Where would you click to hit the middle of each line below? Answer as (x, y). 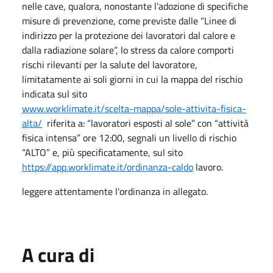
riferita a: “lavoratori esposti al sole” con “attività (145, 123)
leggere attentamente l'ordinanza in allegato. (115, 191)
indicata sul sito (56, 94)
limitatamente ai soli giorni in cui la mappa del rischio (132, 79)
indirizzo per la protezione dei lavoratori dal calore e (129, 35)
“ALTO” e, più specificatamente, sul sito (102, 152)
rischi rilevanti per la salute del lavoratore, (110, 64)
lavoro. (208, 167)
